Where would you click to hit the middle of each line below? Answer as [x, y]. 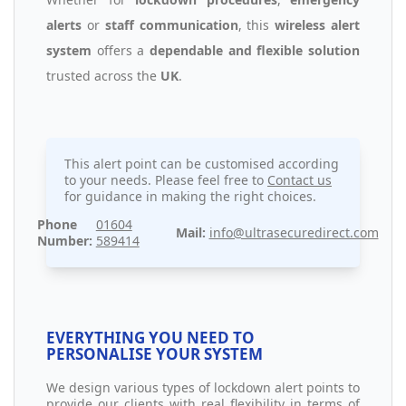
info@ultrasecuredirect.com [294, 232]
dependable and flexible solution [255, 51]
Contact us [300, 180]
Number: [64, 240]
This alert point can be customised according [202, 164]
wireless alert [318, 25]
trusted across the [103, 76]
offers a [121, 51]
